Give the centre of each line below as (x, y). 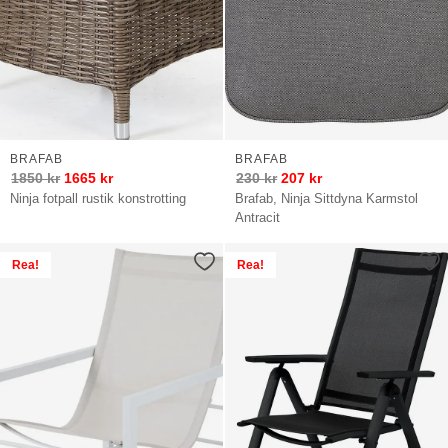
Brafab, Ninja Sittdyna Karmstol (327, 198)
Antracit (258, 217)
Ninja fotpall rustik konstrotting (98, 198)
